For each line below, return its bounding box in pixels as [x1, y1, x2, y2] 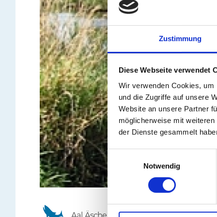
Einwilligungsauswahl [107, 150, 175, 159]
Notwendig [143, 161, 181, 170]
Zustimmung [158, 34, 202, 43]
